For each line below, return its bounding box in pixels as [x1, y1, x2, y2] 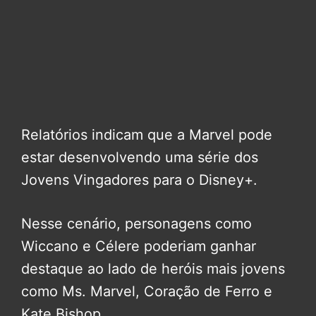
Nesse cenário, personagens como [21, 215, 252, 233]
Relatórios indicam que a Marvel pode [21, 126, 272, 144]
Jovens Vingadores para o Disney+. [21, 171, 257, 189]
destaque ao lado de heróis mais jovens [21, 260, 285, 278]
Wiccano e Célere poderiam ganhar [21, 238, 256, 255]
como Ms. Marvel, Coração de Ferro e [21, 283, 272, 300]
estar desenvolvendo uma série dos [21, 149, 258, 166]
